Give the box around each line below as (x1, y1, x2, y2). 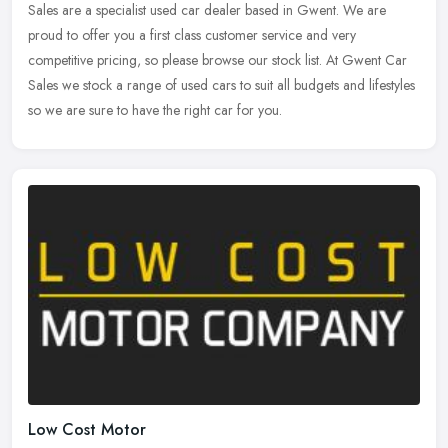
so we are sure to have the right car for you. (28, 100, 282, 121)
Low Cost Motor (28, 417, 146, 441)
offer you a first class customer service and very (82, 25, 356, 46)
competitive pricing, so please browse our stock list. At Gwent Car (28, 50, 407, 71)
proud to (28, 25, 78, 46)
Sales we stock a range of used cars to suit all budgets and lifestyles (28, 75, 415, 96)
